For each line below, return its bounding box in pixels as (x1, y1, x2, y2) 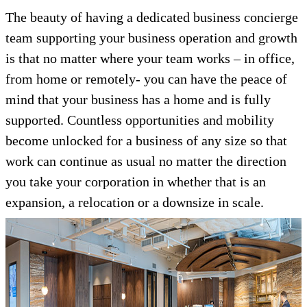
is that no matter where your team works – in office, (5, 51, 295, 66)
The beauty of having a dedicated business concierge (5, 10, 298, 25)
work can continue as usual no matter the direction (5, 153, 286, 169)
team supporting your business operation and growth (5, 30, 297, 46)
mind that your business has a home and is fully (5, 92, 271, 108)
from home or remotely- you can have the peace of (5, 71, 287, 87)
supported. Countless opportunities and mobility (5, 112, 274, 128)
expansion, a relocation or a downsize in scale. (5, 195, 264, 210)
